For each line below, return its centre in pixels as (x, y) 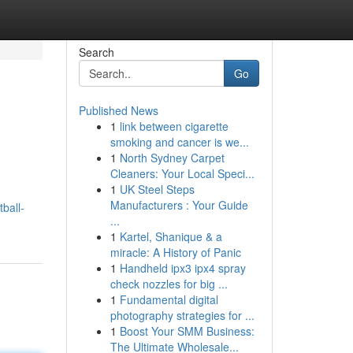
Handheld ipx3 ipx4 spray (182, 268)
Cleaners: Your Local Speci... (182, 173)
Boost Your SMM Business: (187, 331)
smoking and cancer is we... (179, 142)
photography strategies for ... (182, 315)
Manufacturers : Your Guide (179, 205)
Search (96, 52)
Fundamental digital (169, 299)
